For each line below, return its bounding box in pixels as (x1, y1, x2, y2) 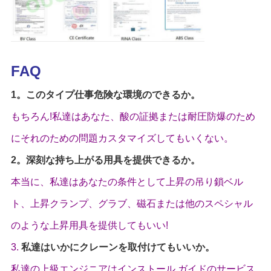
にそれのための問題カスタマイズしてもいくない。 (10, 133, 233, 144)
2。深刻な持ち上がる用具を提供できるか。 (10, 155, 200, 166)
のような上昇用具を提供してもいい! (10, 220, 168, 231)
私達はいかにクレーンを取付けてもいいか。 (21, 242, 215, 253)
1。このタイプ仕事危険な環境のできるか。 (10, 90, 200, 100)
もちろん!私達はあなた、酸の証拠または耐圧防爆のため (10, 111, 255, 122)
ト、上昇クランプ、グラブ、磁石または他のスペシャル (10, 198, 253, 209)
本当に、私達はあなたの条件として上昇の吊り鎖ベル (10, 177, 243, 188)
